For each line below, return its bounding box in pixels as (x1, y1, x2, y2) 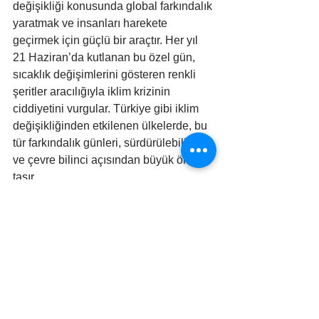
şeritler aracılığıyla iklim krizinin (13, 85, 173, 98)
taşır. (13, 170, 36, 183)
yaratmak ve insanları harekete (13, 16, 170, 29)
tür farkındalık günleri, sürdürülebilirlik (13, 136, 204, 149)
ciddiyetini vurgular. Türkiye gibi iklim (13, 102, 202, 115)
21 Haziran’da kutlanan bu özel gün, (13, 51, 198, 63)
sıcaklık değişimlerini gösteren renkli (13, 68, 199, 80)
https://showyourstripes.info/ (13, 221, 152, 234)
